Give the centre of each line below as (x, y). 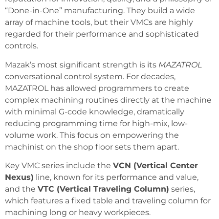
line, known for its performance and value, (116, 177)
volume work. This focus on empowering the (92, 135)
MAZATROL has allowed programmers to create (97, 88)
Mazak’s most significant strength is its (82, 65)
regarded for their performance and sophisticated (102, 34)
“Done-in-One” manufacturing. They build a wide (100, 11)
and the (21, 189)
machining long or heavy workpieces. (78, 212)
